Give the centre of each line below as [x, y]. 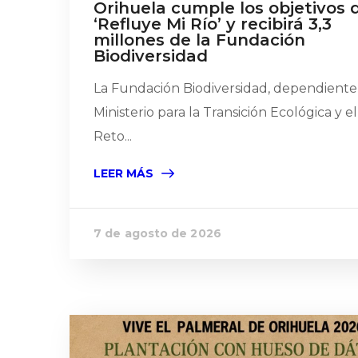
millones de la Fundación [199, 40]
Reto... [113, 136]
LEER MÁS [123, 173]
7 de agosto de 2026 [157, 233]
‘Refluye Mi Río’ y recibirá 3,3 [213, 24]
